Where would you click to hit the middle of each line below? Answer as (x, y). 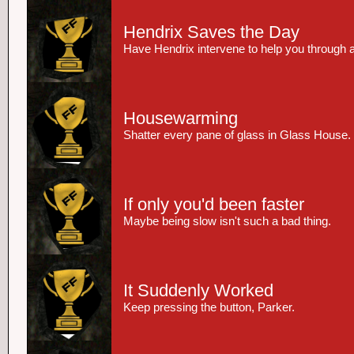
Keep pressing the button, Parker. (209, 307)
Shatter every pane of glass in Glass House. (237, 135)
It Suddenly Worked (198, 290)
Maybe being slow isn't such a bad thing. (227, 221)
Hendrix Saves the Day (211, 32)
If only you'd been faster (214, 204)
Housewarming (181, 118)
